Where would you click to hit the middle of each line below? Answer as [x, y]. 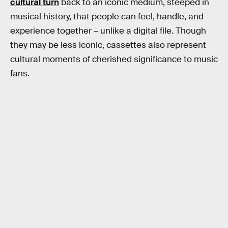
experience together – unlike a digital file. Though [108, 31]
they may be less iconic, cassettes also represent [108, 45]
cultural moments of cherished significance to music [114, 60]
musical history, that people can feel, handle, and [107, 17]
